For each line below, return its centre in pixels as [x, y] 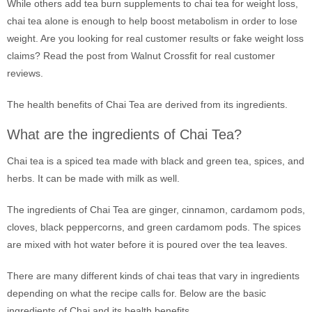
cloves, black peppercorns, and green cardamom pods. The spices [154, 227]
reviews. [25, 73]
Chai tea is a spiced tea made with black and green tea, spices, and [156, 161]
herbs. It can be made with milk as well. [93, 178]
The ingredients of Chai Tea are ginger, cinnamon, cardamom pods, [156, 210]
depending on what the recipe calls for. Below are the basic [136, 293]
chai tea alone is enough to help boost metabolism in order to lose [152, 21]
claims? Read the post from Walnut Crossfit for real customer [141, 56]
